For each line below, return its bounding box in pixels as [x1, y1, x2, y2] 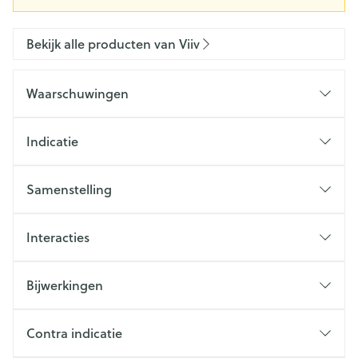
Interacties [26, 228, 89, 246]
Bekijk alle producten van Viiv [26, 34, 200, 53]
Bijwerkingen [26, 276, 103, 294]
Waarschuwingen [26, 84, 129, 102]
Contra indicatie [26, 324, 122, 342]
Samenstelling [26, 180, 112, 198]
